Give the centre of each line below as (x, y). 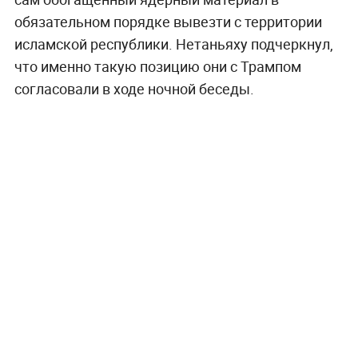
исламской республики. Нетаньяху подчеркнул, (173, 44)
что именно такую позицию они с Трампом (157, 66)
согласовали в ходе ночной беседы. (134, 88)
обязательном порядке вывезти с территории (168, 21)
